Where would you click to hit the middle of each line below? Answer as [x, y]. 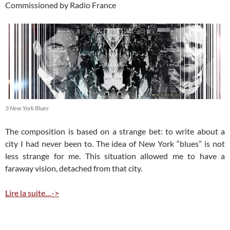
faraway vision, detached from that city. [74, 168]
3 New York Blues [27, 108]
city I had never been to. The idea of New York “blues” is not [115, 143]
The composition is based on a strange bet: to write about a [115, 131]
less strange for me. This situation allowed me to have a [115, 156]
